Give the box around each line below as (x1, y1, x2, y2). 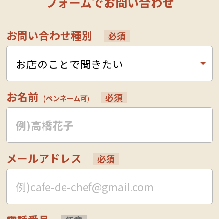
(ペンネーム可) (43, 92, 90, 103)
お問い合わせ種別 (6, 27, 93, 43)
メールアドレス (6, 150, 82, 166)
